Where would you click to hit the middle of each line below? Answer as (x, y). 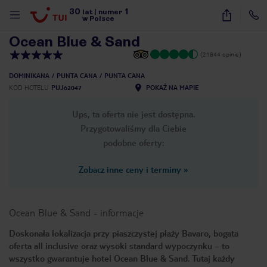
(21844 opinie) (221, 54)
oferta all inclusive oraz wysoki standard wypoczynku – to (119, 246)
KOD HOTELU (29, 87)
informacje (122, 212)
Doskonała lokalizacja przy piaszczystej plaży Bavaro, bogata (124, 233)
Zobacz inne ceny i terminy (130, 169)
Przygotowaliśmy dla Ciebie (133, 128)
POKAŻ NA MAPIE (172, 87)
